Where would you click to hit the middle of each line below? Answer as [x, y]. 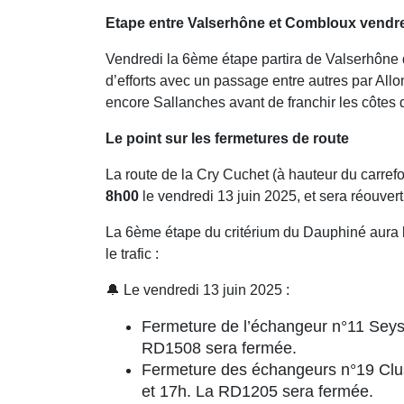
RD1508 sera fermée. [219, 348]
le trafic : [132, 253]
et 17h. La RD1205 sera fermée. [257, 391]
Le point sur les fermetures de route [227, 138]
